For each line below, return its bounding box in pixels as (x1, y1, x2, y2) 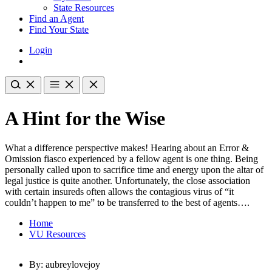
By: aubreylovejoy (29, 259, 100, 270)
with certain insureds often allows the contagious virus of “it (5, 186, 234, 197)
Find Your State (29, 24, 89, 35)
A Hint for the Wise (5, 107, 165, 129)
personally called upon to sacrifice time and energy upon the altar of (5, 165, 263, 175)
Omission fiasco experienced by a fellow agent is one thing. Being (5, 154, 258, 165)
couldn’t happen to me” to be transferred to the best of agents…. (5, 197, 250, 208)
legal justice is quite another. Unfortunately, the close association (5, 175, 250, 186)
